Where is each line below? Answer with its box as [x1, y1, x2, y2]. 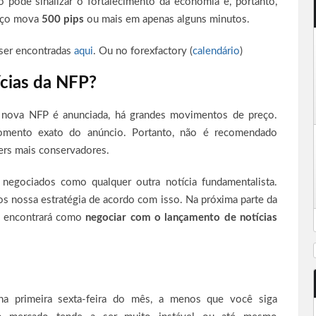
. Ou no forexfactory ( [93, 46, 193, 57]
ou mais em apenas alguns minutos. [84, 14, 250, 25]
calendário [193, 46, 240, 57]
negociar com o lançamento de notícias [85, 212, 278, 224]
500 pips [42, 14, 84, 25]
